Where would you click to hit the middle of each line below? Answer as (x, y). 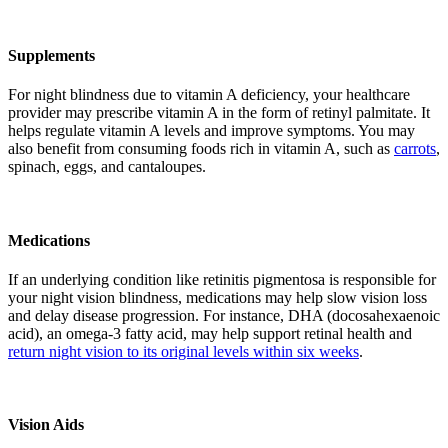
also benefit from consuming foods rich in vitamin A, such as (201, 149)
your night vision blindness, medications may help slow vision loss (217, 297)
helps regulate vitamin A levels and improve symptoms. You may (211, 131)
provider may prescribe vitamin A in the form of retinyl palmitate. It (219, 113)
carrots (415, 149)
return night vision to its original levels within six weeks (183, 351)
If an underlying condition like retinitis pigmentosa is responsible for (222, 279)
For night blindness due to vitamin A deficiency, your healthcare (209, 95)
